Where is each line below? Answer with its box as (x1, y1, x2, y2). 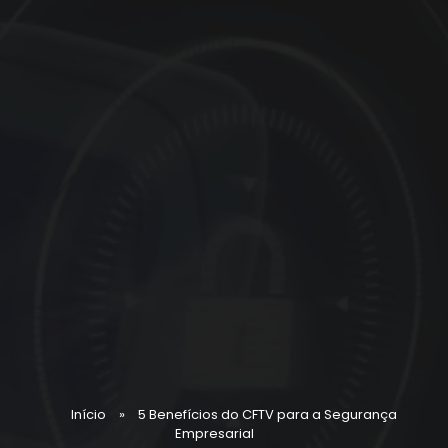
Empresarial (174, 423, 254, 443)
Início (71, 404, 106, 424)
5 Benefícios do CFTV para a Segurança (138, 404, 397, 424)
